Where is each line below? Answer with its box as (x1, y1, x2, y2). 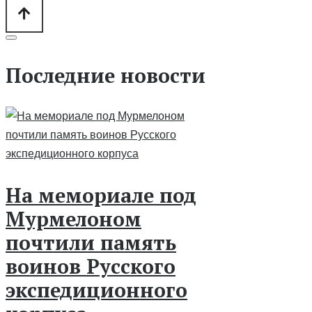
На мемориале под (6, 181, 196, 208)
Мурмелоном (6, 205, 141, 232)
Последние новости (6, 61, 205, 88)
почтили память (6, 228, 176, 256)
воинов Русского (6, 252, 175, 279)
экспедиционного (6, 276, 187, 303)
